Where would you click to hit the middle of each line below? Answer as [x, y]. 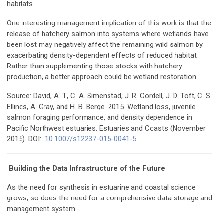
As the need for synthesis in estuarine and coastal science [101, 187]
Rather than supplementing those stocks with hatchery [95, 66]
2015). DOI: [26, 139]
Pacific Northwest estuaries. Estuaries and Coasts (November [106, 128]
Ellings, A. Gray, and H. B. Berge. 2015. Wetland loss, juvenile [101, 107]
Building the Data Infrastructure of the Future [87, 168]
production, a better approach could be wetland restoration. [103, 77]
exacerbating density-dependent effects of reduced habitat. [102, 55]
